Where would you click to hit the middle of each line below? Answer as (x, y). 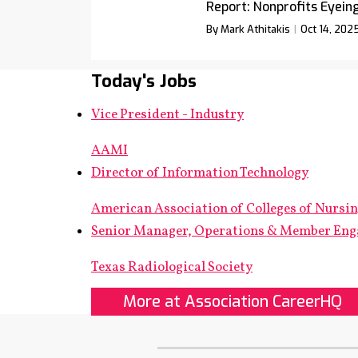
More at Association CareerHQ (233, 302)
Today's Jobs (144, 81)
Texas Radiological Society (172, 267)
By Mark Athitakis (248, 29)
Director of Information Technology (200, 173)
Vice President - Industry (167, 115)
